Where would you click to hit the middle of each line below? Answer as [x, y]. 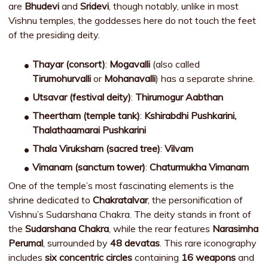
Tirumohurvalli [62, 78]
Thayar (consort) [69, 64]
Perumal [26, 243]
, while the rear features [161, 229]
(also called [175, 64]
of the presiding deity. [54, 35]
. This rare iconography [208, 243]
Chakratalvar [121, 200]
